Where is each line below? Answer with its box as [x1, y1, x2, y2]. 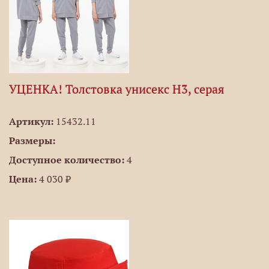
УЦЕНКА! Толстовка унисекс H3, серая [9, 82, 225, 97]
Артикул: [9, 115, 53, 127]
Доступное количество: [9, 154, 124, 166]
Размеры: [9, 134, 55, 147]
